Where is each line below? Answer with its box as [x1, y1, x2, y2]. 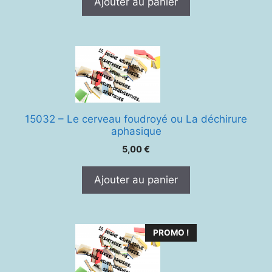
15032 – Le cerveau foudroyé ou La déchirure [25, 112, 247, 125]
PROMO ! [153, 227, 189, 237]
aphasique [110, 124, 161, 137]
